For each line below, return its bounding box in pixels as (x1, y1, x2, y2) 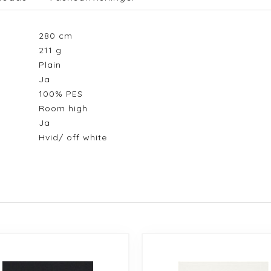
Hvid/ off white (38, 132, 113, 143)
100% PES (38, 88, 89, 99)
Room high (38, 103, 94, 114)
